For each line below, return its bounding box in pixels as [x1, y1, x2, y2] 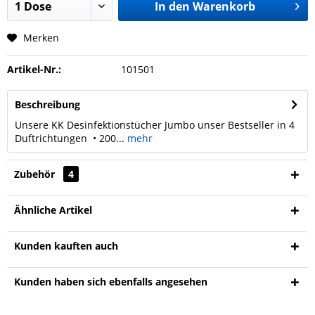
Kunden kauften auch [14, 239, 118, 252]
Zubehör [14, 167, 58, 181]
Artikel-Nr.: [7, 63, 61, 76]
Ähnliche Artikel [14, 203, 92, 217]
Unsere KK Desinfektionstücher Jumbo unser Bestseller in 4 [15, 118, 295, 131]
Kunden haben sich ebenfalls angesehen [14, 275, 207, 288]
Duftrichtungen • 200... [15, 131, 124, 145]
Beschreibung [15, 98, 80, 111]
